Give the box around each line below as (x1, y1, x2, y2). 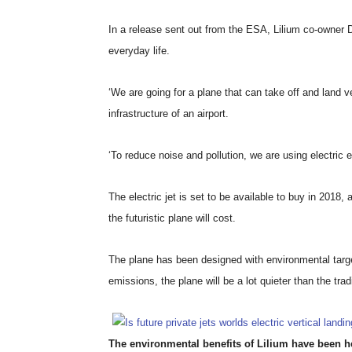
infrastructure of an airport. (108, 108, 229, 119)
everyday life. (108, 45, 170, 57)
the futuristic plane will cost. (108, 212, 236, 224)
